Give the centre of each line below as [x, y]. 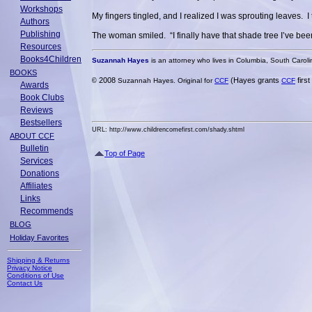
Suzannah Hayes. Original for [165, 81]
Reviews [37, 110]
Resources [41, 47]
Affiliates [36, 186]
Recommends [47, 211]
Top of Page [125, 154]
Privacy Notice [30, 268]
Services [37, 161]
